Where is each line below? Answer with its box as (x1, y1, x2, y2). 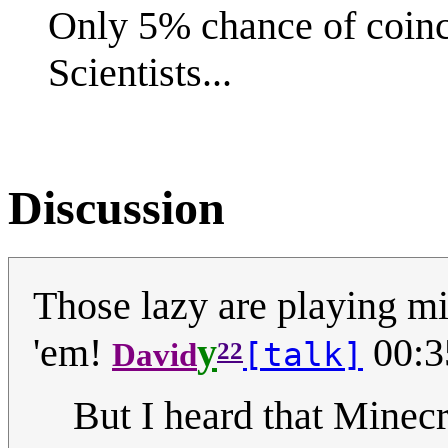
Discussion (8, 181, 225, 235)
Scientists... (48, 49, 232, 95)
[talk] (243, 335, 363, 374)
